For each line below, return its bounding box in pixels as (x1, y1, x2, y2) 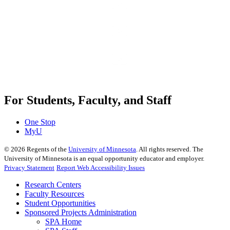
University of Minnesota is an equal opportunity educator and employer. (4, 155, 204, 163)
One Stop (25, 118, 55, 127)
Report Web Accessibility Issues (56, 164, 145, 172)
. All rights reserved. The (136, 145, 203, 154)
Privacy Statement (4, 164, 54, 172)
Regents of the (25, 145, 68, 154)
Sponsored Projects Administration (25, 208, 137, 217)
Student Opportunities (25, 199, 95, 208)
